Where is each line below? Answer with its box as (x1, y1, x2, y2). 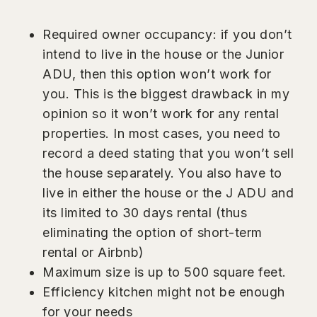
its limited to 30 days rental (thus (42, 204, 248, 220)
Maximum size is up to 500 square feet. (42, 264, 287, 279)
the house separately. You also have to (42, 165, 282, 180)
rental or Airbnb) (42, 244, 144, 260)
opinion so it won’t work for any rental (42, 105, 279, 121)
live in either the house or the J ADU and (42, 185, 294, 200)
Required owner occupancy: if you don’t (42, 26, 292, 42)
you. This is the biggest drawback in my (42, 86, 290, 101)
